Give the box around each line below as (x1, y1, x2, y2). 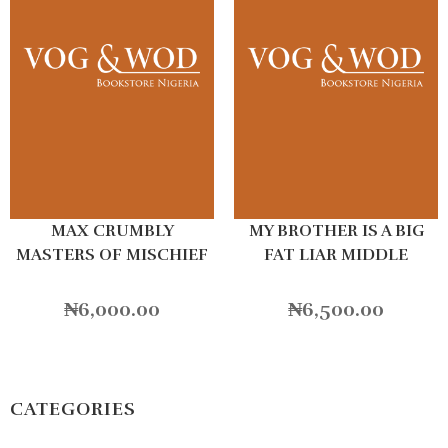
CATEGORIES (10, 398, 136, 421)
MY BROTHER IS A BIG (248, 221, 424, 242)
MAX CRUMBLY (50, 221, 174, 242)
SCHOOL (300, 269, 372, 290)
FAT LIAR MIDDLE (264, 245, 408, 266)
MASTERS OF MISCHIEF (16, 245, 208, 266)
